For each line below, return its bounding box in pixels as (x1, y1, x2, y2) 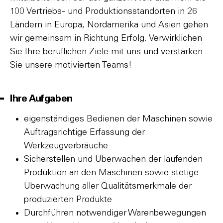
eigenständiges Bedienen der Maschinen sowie (24, 114, 213, 123)
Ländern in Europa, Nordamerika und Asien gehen (10, 20, 208, 29)
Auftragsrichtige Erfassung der (24, 128, 145, 137)
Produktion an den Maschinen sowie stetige (24, 168, 199, 177)
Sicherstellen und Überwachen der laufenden (24, 155, 203, 164)
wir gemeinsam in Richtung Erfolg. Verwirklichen (10, 34, 202, 43)
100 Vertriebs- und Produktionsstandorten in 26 (10, 7, 197, 16)
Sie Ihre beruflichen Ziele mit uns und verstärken (10, 47, 203, 56)
